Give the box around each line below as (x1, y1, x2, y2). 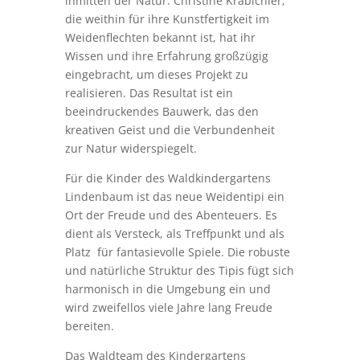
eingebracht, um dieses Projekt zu (64, 66, 248, 82)
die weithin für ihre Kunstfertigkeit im (64, 10, 269, 27)
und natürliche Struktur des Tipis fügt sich (64, 262, 294, 278)
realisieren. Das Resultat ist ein (64, 84, 233, 100)
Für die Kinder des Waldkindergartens (64, 170, 271, 186)
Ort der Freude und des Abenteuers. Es (64, 207, 277, 223)
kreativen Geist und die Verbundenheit (64, 121, 275, 137)
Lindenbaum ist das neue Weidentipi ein (64, 188, 284, 204)
